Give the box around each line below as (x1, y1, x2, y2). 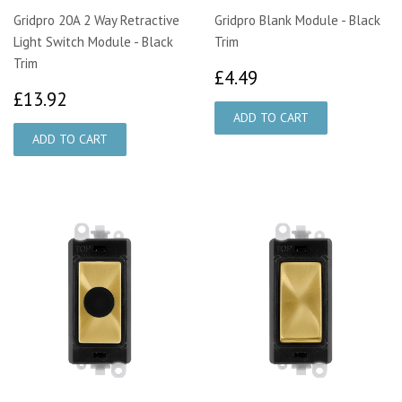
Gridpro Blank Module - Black (214, 11, 380, 29)
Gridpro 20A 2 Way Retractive (13, 11, 179, 29)
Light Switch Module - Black (13, 32, 173, 50)
